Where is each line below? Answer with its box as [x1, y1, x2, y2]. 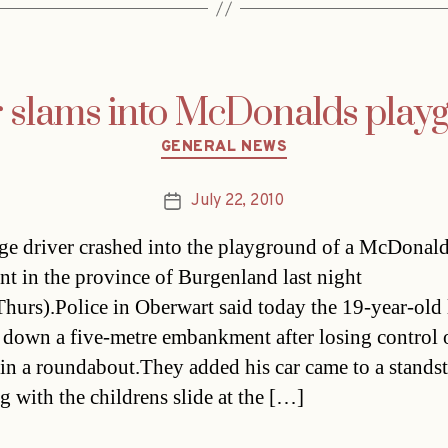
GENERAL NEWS [160, 138, 288, 158]
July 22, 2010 [191, 190, 284, 211]
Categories [223, 127, 310, 151]
